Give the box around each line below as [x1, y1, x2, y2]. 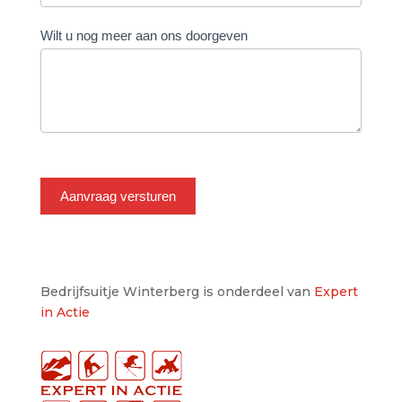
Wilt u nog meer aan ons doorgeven [39, 28, 248, 43]
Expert [313, 284, 358, 300]
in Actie [39, 304, 90, 320]
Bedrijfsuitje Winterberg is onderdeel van [39, 284, 314, 300]
